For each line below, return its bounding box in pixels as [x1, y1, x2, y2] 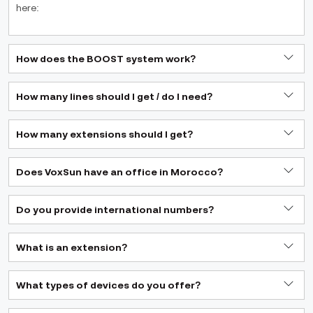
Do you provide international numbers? [16, 204, 214, 215]
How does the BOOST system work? [16, 53, 196, 64]
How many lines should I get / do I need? [16, 91, 213, 102]
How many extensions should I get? [16, 129, 194, 140]
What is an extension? [16, 242, 128, 253]
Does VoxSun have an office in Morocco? [16, 166, 224, 177]
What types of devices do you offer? [16, 279, 201, 291]
